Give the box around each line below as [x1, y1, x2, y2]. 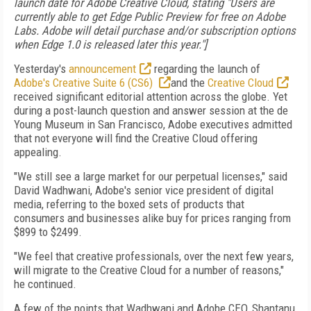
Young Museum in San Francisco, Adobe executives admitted [14, 117, 292, 131]
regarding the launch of [151, 62, 260, 76]
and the [171, 76, 208, 90]
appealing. [14, 145, 62, 159]
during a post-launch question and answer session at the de [14, 103, 288, 117]
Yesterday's [14, 62, 69, 76]
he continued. [14, 277, 76, 291]
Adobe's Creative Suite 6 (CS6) [14, 76, 155, 90]
